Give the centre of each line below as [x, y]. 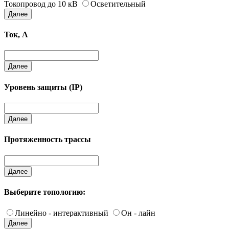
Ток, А [16, 35]
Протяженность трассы [48, 140]
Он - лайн [138, 213]
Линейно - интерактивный [62, 213]
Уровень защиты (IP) [43, 87]
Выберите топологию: [45, 192]
